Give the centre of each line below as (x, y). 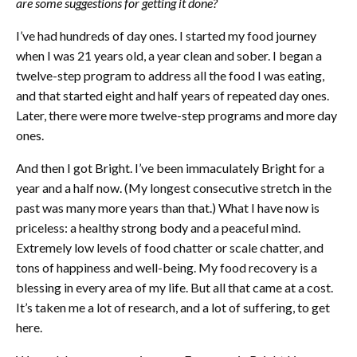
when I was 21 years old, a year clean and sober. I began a (169, 56)
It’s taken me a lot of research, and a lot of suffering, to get (173, 308)
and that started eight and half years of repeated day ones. (173, 96)
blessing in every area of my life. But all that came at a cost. (175, 288)
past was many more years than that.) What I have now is (168, 208)
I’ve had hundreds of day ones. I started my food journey (166, 36)
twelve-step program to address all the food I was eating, (170, 76)
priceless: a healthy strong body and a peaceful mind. (158, 228)
